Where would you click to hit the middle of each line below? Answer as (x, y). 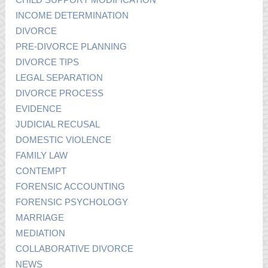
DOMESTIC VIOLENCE (64, 139)
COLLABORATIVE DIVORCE (75, 248)
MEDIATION (41, 233)
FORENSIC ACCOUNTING (71, 186)
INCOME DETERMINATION (72, 15)
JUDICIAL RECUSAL (58, 124)
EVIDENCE (39, 108)
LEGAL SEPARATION (60, 77)
